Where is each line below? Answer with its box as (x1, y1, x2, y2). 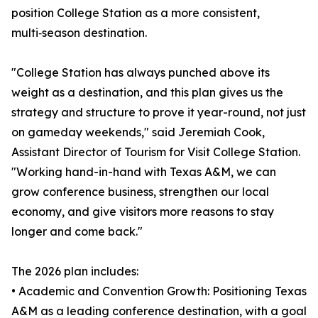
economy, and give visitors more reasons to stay (11, 204, 274, 219)
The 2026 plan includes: (11, 264, 138, 279)
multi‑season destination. (11, 26, 147, 40)
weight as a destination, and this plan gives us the (11, 85, 283, 100)
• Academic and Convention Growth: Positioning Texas (11, 284, 307, 299)
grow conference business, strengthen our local (11, 185, 269, 199)
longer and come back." (11, 224, 143, 239)
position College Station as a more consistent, (11, 6, 260, 21)
